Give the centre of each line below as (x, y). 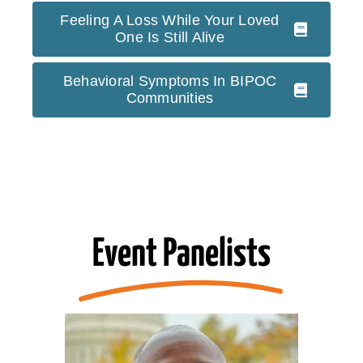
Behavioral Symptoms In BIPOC (170, 81)
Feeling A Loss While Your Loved (170, 20)
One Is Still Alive (170, 37)
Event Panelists (181, 254)
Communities (170, 98)
